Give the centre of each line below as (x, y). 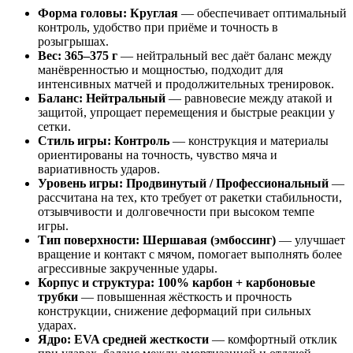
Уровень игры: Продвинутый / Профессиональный (183, 183)
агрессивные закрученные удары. (128, 268)
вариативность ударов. (99, 169)
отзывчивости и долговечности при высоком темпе (176, 212)
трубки (58, 297)
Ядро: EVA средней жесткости (123, 339)
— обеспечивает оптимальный (262, 13)
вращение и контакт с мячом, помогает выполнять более (190, 254)
